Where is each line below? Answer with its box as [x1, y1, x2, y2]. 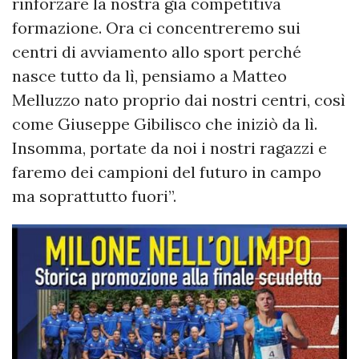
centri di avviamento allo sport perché [12, 42, 301, 63]
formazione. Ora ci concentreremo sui [12, 18, 301, 38]
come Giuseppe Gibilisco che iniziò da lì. [12, 114, 317, 135]
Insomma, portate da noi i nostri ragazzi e [12, 138, 327, 159]
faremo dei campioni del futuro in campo [12, 162, 321, 183]
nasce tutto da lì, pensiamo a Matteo [12, 66, 287, 87]
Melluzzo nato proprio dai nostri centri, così [12, 90, 345, 111]
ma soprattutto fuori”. [12, 186, 176, 207]
